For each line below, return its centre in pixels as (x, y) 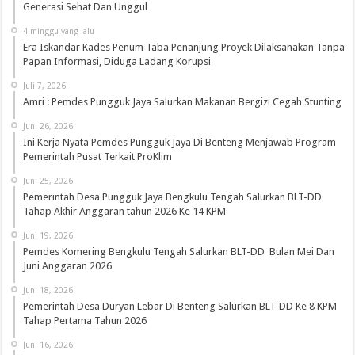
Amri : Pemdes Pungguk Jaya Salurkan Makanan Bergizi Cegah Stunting (183, 102)
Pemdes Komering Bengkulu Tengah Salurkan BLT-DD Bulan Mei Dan (179, 252)
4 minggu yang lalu (59, 31)
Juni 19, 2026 (48, 236)
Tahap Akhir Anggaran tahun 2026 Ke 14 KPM (125, 212)
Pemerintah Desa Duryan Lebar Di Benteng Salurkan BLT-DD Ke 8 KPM (180, 307)
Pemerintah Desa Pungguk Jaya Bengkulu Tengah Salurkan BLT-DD (173, 197)
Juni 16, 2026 (48, 345)
